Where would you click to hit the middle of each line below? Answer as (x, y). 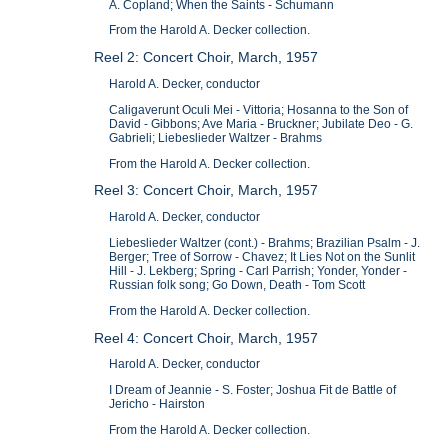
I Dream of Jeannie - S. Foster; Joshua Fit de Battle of (253, 390)
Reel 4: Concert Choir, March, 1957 (206, 337)
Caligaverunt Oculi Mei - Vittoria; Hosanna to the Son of (259, 109)
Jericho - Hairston (157, 404)
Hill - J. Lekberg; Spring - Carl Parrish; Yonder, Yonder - (258, 270)
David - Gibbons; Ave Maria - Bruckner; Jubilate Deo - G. (261, 123)
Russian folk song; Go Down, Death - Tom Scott (237, 284)
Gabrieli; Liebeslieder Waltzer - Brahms (216, 137)
